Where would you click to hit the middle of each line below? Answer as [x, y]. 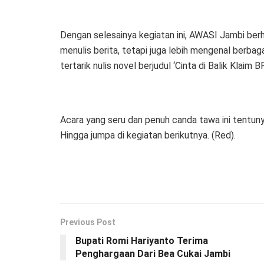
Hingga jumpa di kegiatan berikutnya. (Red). [148, 136]
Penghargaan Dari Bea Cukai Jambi [153, 254]
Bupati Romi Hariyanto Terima [142, 241]
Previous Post [88, 222]
